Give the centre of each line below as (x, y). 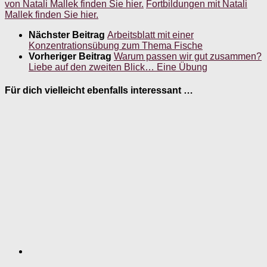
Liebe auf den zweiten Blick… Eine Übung (118, 67)
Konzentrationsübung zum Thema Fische (116, 45)
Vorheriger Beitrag (71, 56)
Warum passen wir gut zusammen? (188, 56)
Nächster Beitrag (68, 35)
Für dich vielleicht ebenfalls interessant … (99, 91)
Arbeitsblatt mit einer (150, 35)
